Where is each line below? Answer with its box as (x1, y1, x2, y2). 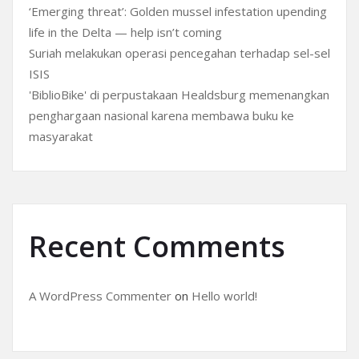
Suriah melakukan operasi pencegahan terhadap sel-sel (29, 45, 330, 61)
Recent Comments (29, 227, 285, 266)
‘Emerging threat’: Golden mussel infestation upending (29, 3, 327, 19)
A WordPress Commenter (29, 288, 171, 304)
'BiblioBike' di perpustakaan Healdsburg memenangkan (29, 87, 329, 103)
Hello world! (192, 288, 257, 304)
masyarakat (29, 128, 93, 144)
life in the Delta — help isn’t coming (29, 24, 222, 40)
